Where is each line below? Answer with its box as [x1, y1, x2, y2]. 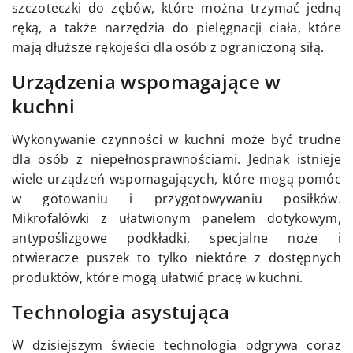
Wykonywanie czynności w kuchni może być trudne [12, 130, 341, 148]
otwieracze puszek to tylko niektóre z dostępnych [12, 248, 341, 266]
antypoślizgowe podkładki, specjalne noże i [12, 229, 341, 247]
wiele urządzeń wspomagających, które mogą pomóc [12, 169, 341, 188]
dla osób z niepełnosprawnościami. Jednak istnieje [12, 150, 341, 168]
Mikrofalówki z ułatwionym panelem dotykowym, [12, 209, 341, 227]
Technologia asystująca [12, 298, 230, 325]
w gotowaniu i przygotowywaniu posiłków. [12, 189, 341, 207]
